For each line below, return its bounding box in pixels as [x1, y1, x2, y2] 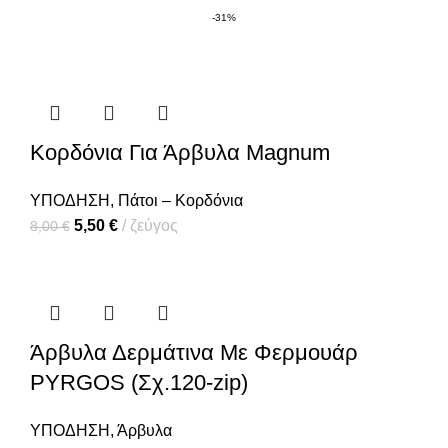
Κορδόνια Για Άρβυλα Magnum [30, 140, 330, 166]
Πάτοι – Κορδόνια [118, 192, 243, 210]
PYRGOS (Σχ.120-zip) [30, 370, 248, 396]
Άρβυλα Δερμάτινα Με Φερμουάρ [30, 340, 358, 366]
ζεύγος [130, 217, 178, 235]
